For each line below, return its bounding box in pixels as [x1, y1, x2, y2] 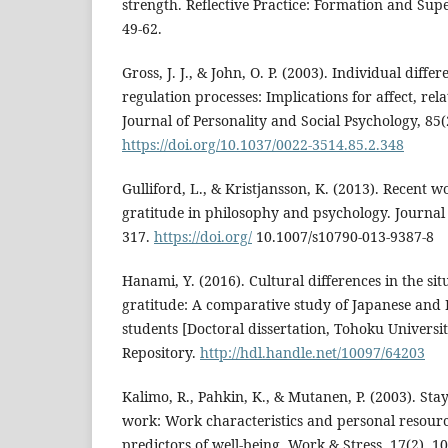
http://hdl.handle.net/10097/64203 [200, 342, 425, 362]
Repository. [122, 342, 200, 362]
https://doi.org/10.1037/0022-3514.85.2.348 [122, 134, 404, 154]
